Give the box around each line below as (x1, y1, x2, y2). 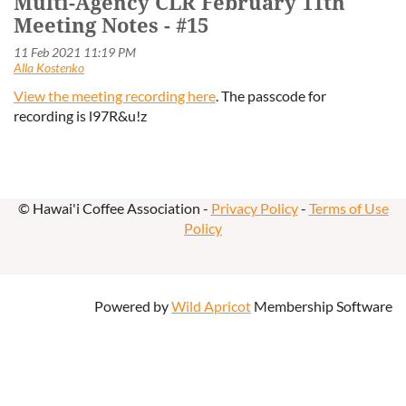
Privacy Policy (210, 199, 298, 217)
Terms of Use (308, 199, 389, 217)
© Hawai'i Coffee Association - (17, 199, 211, 217)
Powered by (94, 297, 171, 314)
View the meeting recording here (14, 87, 216, 104)
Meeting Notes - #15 (14, 14, 208, 37)
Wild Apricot (171, 297, 251, 314)
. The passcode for (216, 87, 326, 104)
